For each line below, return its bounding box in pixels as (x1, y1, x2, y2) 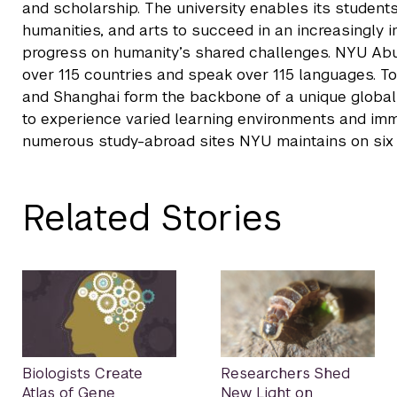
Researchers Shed (221, 364, 350, 384)
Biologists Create (22, 364, 143, 384)
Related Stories (22, 195, 283, 241)
